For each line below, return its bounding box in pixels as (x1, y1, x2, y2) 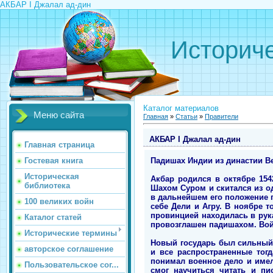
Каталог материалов (143, 104, 219, 113)
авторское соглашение (24, 244, 113, 253)
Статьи (175, 113, 197, 120)
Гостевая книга (24, 156, 83, 165)
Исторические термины (24, 229, 117, 238)
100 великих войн (24, 197, 94, 206)
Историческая (24, 172, 79, 181)
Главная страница (24, 140, 94, 149)
